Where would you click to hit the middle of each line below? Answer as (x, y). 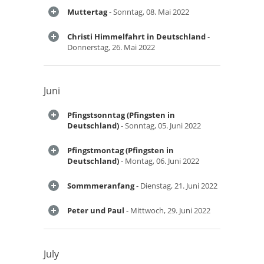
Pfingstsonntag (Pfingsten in (121, 115)
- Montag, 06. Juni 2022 (159, 161)
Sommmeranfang (101, 186)
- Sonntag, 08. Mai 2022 (148, 12)
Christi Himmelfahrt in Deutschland (136, 37)
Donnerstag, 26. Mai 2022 (111, 47)
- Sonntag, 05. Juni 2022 (160, 126)
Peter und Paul (96, 210)
